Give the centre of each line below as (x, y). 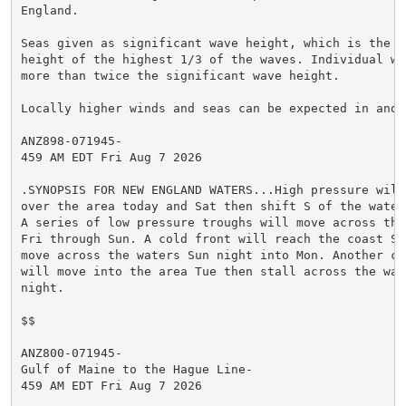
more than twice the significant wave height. (180, 75)
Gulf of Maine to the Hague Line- (136, 369)
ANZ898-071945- (71, 140)
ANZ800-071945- (71, 353)
